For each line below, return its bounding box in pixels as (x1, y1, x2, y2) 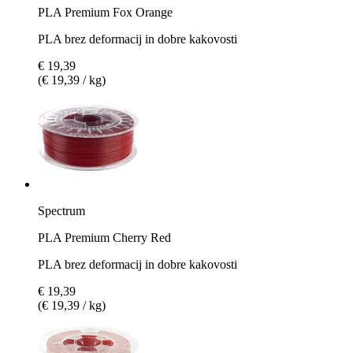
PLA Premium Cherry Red (38, 230, 171, 244)
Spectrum (38, 203, 85, 217)
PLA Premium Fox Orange (38, 5, 173, 19)
